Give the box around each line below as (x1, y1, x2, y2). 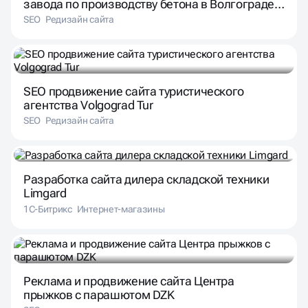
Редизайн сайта (45, 69, 114, 80)
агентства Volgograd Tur (23, 52, 153, 67)
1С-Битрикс (23, 157, 72, 168)
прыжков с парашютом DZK (23, 241, 175, 256)
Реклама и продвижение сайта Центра (23, 227, 234, 242)
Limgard (23, 140, 67, 155)
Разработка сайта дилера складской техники (23, 126, 269, 141)
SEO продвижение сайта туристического (23, 38, 245, 53)
